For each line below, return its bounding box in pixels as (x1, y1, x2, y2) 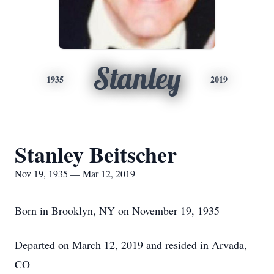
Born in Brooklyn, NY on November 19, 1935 (15, 203, 220, 218)
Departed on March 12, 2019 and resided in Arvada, (15, 237, 247, 252)
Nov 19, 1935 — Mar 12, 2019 (15, 167, 135, 180)
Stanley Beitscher (15, 138, 177, 170)
